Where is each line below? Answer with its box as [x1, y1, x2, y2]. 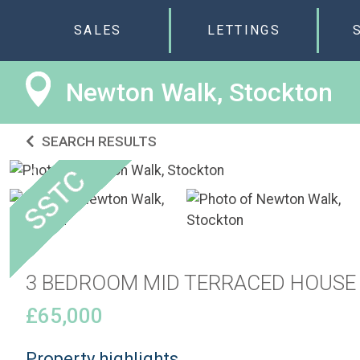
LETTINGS [207, 22, 281, 39]
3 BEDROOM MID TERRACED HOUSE [26, 271, 356, 296]
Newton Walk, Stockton [66, 77, 333, 108]
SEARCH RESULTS [39, 133, 157, 150]
